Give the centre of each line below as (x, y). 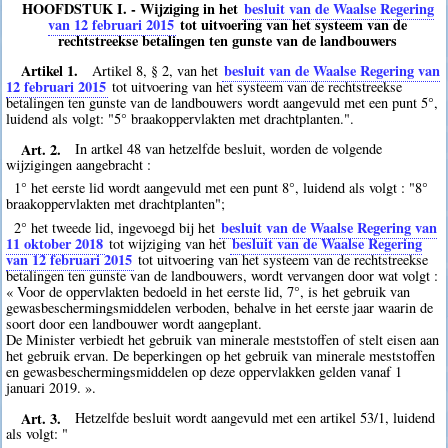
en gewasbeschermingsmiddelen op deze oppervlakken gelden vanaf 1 (204, 371)
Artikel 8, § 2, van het (157, 70)
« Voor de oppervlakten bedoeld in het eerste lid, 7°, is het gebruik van (208, 291)
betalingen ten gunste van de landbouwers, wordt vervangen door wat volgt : (222, 275)
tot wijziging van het (168, 243)
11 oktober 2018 (55, 243)
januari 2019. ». (51, 387)
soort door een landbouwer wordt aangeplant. (134, 323)
